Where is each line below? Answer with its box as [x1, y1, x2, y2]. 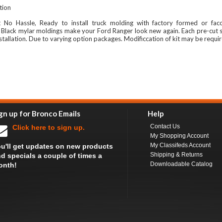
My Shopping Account [150, 132, 209, 139]
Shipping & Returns [150, 151, 203, 158]
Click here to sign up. [12, 123, 85, 131]
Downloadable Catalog [150, 161, 213, 167]
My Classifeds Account [150, 142, 211, 149]
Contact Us [150, 123, 180, 130]
